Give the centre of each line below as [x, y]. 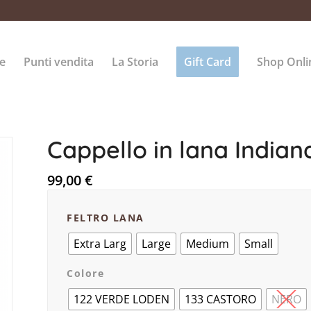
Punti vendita [59, 62]
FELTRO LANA [106, 218]
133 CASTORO [221, 299]
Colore [86, 273]
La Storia [135, 62]
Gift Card [208, 62]
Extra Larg [100, 243]
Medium [208, 243]
